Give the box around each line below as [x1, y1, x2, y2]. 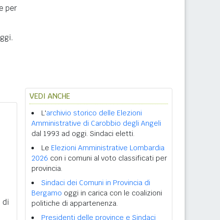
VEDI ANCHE [29, 91, 70, 101]
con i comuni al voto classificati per [48, 154, 167, 163]
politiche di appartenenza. [31, 199, 118, 208]
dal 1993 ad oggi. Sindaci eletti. [31, 129, 135, 138]
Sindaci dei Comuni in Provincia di [41, 178, 150, 187]
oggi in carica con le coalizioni [62, 189, 162, 197]
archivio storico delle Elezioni [46, 109, 142, 117]
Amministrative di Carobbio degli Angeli [31, 119, 161, 128]
